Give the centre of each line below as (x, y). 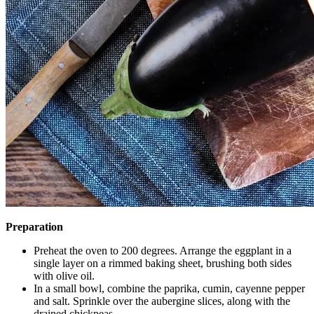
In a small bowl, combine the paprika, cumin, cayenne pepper (169, 288)
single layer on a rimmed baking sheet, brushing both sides (163, 263)
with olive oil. (64, 275)
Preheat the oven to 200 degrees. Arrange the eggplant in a (163, 250)
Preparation (34, 226)
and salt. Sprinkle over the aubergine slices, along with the (162, 301)
